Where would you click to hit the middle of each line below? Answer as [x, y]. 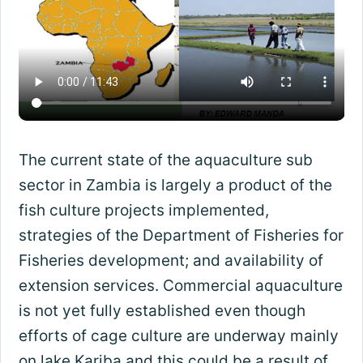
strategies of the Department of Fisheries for [181, 236]
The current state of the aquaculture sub [165, 160]
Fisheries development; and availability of [171, 261]
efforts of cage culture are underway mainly [178, 336]
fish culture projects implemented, [143, 211]
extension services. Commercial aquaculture [180, 286]
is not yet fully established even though [162, 311]
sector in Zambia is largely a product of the [175, 186]
